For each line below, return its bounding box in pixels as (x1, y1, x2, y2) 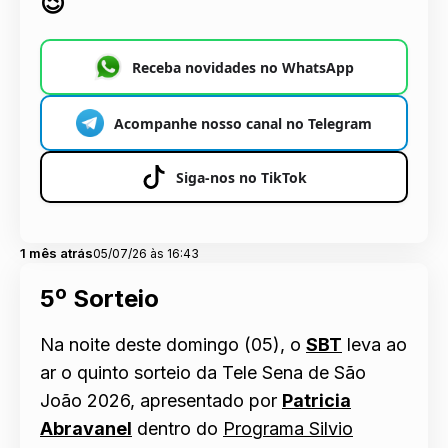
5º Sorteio (40, 284, 159, 314)
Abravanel (40, 417, 132, 439)
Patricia (282, 389, 351, 411)
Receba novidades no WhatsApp (132, 57, 354, 77)
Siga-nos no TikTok (175, 167, 307, 187)
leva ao (342, 333, 407, 355)
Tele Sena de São (222, 361, 366, 383)
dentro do (132, 417, 223, 439)
